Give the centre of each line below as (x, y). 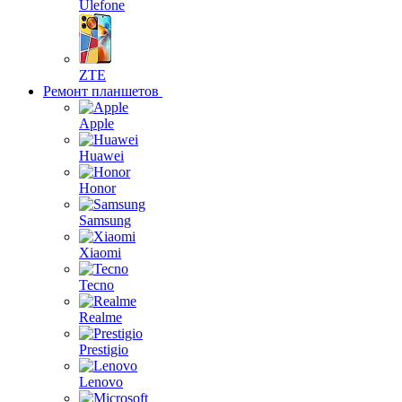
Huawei (101, 156)
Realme (100, 317)
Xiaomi (100, 253)
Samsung (105, 220)
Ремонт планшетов (101, 91)
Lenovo (101, 382)
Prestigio (104, 350)
